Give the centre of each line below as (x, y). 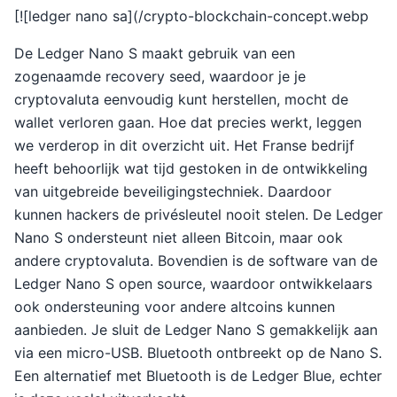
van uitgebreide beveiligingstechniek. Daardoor (173, 191)
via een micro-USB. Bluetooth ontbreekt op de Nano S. (198, 353)
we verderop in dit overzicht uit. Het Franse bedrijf (184, 145)
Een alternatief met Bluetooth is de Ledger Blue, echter (198, 376)
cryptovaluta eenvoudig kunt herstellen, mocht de (181, 99)
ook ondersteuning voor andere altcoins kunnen (175, 307)
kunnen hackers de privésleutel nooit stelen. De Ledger (198, 214)
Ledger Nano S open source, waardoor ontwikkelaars (193, 284)
